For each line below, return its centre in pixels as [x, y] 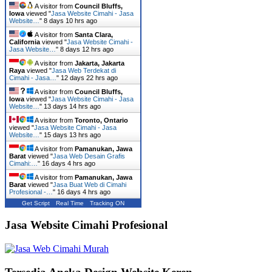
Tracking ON [107, 203]
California [25, 42]
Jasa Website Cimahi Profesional [86, 225]
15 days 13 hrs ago [72, 134]
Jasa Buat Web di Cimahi [90, 184]
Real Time [70, 203]
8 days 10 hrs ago [70, 20]
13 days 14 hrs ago [72, 106]
